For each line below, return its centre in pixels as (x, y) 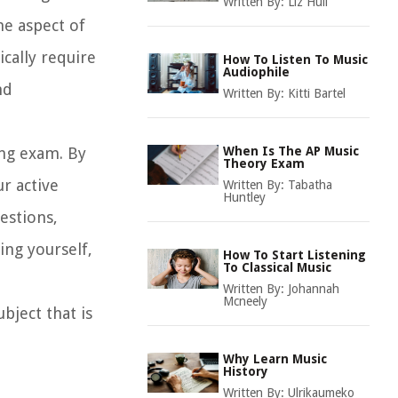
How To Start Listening (295, 255)
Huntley (244, 197)
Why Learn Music (275, 359)
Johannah (314, 289)
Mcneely (245, 301)
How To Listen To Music (295, 60)
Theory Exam (264, 163)
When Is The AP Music (291, 151)
